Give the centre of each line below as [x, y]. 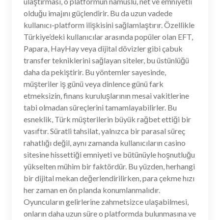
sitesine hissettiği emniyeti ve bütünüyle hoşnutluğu [109, 154]
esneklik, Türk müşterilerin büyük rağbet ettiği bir [107, 119]
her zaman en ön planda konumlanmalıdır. [92, 190]
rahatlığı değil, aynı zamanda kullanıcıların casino [105, 143]
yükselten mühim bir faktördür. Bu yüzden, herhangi [109, 166]
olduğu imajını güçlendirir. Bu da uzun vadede [98, 13]
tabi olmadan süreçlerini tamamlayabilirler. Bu [100, 107]
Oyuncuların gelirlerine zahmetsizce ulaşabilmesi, [106, 202]
